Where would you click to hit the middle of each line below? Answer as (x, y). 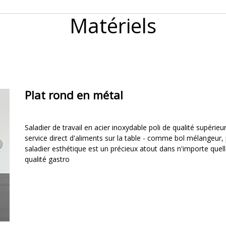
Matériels (113, 25)
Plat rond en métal (74, 95)
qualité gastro (48, 159)
